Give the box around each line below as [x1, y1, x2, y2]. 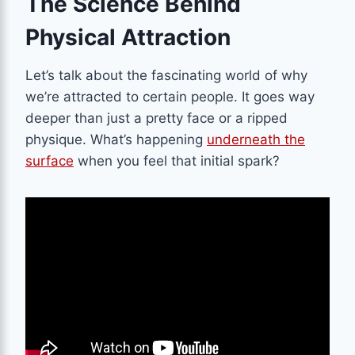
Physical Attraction [25, 23, 231, 51]
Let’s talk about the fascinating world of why [25, 67, 307, 83]
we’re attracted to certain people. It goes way [25, 88, 315, 105]
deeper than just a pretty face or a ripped [25, 109, 288, 126]
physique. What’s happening [25, 131, 207, 147]
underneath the [207, 131, 305, 147]
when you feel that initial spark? [74, 152, 280, 169]
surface [25, 152, 74, 169]
